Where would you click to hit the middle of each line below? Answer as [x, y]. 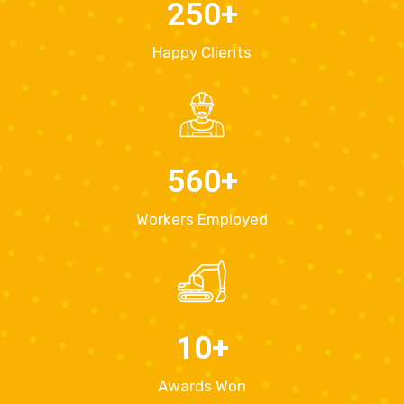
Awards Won [202, 386]
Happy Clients [202, 52]
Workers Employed [202, 219]
